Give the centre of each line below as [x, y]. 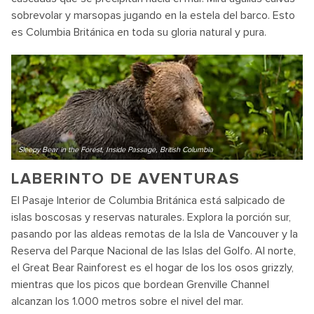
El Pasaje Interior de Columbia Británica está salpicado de [148, 200]
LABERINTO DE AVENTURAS [126, 179]
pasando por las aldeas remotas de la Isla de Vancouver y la [155, 234]
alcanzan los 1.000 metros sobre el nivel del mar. [127, 301]
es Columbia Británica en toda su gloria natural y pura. [139, 32]
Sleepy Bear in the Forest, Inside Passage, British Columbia [116, 150]
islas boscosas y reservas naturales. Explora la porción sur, [151, 217]
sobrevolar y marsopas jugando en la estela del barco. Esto [153, 15]
